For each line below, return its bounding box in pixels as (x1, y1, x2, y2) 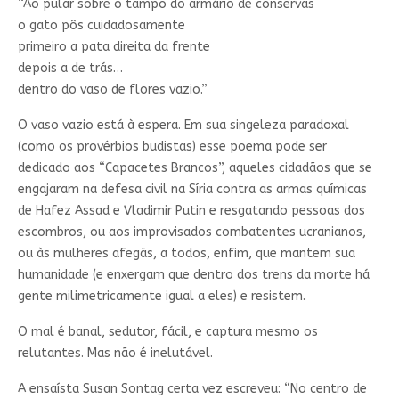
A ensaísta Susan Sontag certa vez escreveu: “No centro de (17, 380, 367, 396)
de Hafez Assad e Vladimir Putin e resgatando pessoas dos (17, 202, 365, 218)
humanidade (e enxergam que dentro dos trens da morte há (17, 266, 370, 282)
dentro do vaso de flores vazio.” (17, 81, 208, 97)
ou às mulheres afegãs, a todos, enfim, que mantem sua (17, 245, 355, 261)
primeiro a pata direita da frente (17, 38, 210, 54)
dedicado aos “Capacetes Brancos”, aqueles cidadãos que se (17, 159, 372, 175)
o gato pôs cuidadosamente (17, 17, 185, 33)
